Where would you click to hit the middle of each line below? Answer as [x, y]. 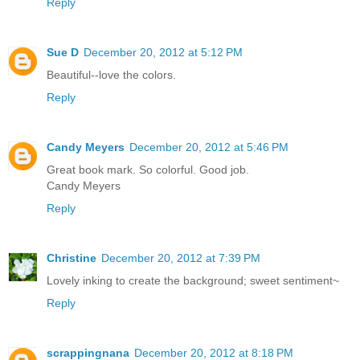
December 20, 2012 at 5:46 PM [209, 147]
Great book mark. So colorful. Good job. [148, 169]
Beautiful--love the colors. [111, 74]
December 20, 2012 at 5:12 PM [163, 52]
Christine [72, 258]
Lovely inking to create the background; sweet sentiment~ [193, 280]
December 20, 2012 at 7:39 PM [181, 258]
